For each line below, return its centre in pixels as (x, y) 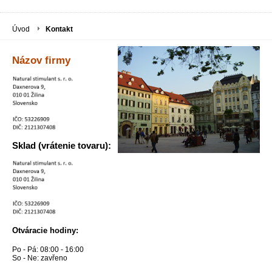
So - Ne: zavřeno (40, 258)
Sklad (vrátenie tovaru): (62, 146)
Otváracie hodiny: (45, 231)
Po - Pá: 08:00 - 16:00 (48, 250)
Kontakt (59, 29)
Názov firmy (41, 61)
